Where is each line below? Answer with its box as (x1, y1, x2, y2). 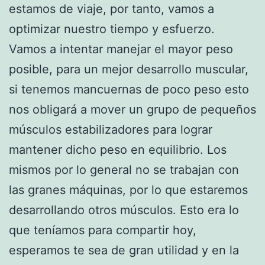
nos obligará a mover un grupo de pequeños (9, 102, 256, 117)
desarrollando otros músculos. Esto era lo (9, 202, 239, 217)
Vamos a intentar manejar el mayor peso (9, 41, 233, 56)
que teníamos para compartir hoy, (9, 222, 196, 237)
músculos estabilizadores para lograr (9, 122, 212, 137)
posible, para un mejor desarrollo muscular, (9, 62, 248, 76)
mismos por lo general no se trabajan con (9, 162, 239, 177)
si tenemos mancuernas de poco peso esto (9, 82, 249, 96)
